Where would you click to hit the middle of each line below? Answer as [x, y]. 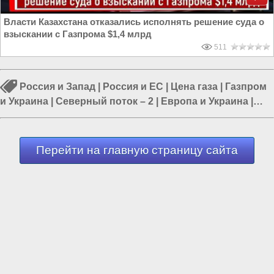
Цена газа [194, 87]
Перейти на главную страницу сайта [137, 150]
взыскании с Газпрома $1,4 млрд [78, 34]
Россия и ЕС [133, 87]
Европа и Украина [205, 102]
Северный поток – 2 [105, 102]
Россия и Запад [57, 87]
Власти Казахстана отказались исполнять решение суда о [134, 22]
